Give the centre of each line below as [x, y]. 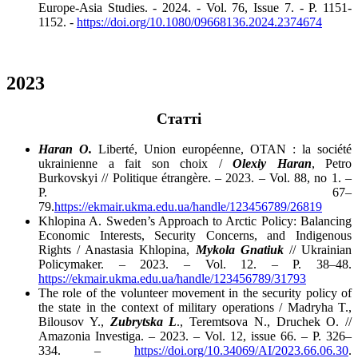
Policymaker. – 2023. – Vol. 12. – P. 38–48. [195, 265]
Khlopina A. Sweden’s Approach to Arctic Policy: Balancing [195, 221]
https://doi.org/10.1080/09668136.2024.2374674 [199, 22]
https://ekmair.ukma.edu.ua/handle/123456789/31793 [172, 279]
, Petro [331, 164]
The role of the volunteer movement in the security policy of [195, 293]
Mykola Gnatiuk [239, 250]
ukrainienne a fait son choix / [135, 164]
